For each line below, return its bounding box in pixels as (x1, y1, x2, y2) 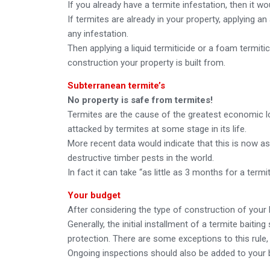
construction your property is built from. (67, 57, 225, 68)
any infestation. (67, 28, 128, 39)
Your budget (67, 189, 121, 201)
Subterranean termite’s (67, 80, 165, 91)
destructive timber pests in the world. (67, 152, 214, 163)
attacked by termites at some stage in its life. (67, 123, 246, 134)
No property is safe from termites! (67, 94, 213, 105)
